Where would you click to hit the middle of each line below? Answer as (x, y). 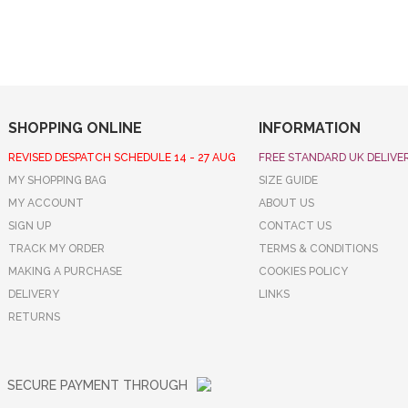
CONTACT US (295, 226)
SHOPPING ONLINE (76, 128)
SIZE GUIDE (288, 180)
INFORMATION (309, 128)
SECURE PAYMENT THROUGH (97, 385)
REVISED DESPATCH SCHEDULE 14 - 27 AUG (122, 158)
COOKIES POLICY (303, 271)
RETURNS (35, 317)
